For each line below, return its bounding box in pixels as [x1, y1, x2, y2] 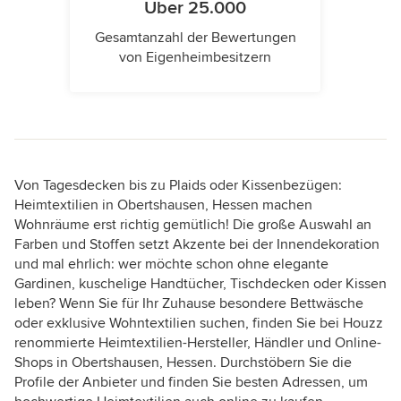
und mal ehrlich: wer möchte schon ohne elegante [14, 255, 328, 274]
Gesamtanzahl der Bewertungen [94, 29, 296, 47]
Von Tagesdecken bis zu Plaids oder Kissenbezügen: [14, 176, 342, 195]
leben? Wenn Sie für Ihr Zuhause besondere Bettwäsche [14, 294, 363, 313]
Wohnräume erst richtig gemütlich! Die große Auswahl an [14, 216, 371, 235]
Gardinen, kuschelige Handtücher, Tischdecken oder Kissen [14, 275, 387, 294]
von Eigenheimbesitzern [119, 48, 271, 67]
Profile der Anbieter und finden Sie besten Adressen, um [14, 373, 368, 392]
